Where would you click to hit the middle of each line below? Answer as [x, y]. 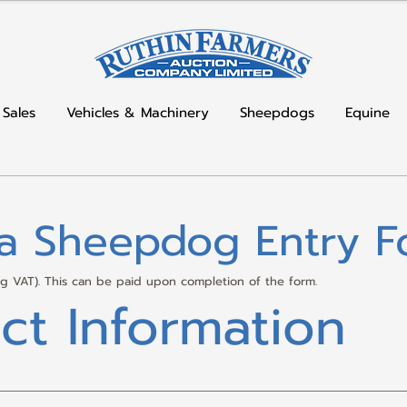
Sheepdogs [277, 113]
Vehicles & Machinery [138, 113]
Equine [367, 113]
